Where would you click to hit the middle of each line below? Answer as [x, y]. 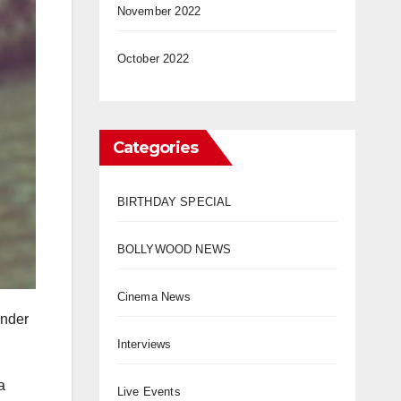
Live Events [149, 392]
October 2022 [153, 59]
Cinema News [154, 297]
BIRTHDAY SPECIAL [174, 202]
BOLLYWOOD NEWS [174, 250]
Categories [155, 148]
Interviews [144, 345]
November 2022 [159, 12]
